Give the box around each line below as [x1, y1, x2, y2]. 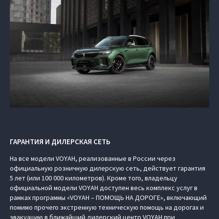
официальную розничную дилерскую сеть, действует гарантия [10, 164, 205, 173]
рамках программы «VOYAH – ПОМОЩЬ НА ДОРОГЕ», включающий [10, 193, 207, 202]
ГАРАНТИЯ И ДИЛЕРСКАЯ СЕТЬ [10, 137, 110, 146]
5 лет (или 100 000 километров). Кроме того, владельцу [10, 174, 177, 182]
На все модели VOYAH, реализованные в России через [10, 154, 175, 163]
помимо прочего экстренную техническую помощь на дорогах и [10, 203, 204, 212]
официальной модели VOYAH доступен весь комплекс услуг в [10, 183, 197, 192]
